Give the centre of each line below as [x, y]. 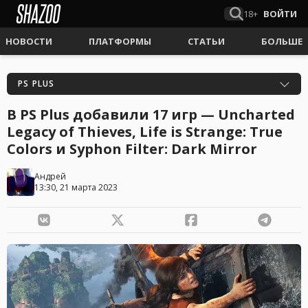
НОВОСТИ [29, 41]
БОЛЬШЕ [282, 41]
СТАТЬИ [206, 41]
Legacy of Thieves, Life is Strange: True [145, 132]
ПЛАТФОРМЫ [120, 41]
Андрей [50, 176]
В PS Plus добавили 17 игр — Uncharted [151, 114]
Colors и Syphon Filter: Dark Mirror [132, 149]
